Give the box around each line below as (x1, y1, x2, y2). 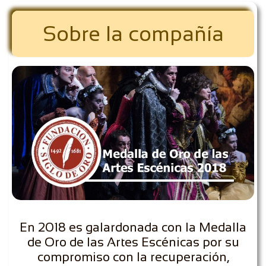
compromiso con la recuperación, (37, 250, 229, 264)
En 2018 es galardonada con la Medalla (20, 220, 246, 234)
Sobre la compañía (42, 22, 224, 45)
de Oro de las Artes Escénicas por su (27, 235, 239, 249)
